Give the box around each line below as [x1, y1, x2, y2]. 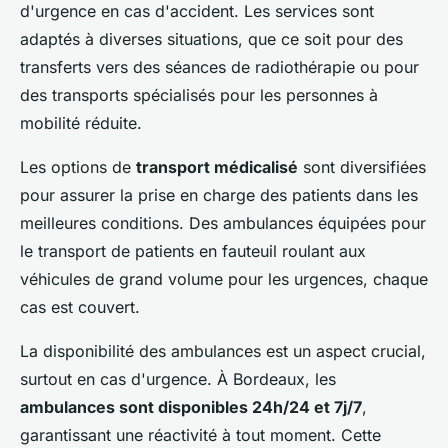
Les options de [20, 156, 136, 177]
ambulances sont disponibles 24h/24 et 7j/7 [20, 396, 362, 417]
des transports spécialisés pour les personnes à [20, 84, 378, 105]
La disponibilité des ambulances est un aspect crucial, [20, 340, 426, 361]
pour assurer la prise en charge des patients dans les [20, 184, 418, 205]
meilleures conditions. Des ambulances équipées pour [20, 212, 426, 233]
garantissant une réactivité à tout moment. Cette [20, 424, 381, 445]
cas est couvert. [20, 296, 140, 317]
